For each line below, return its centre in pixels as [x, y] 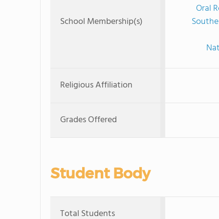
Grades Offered [88, 120]
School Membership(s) [101, 22]
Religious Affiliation [96, 85]
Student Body [100, 173]
